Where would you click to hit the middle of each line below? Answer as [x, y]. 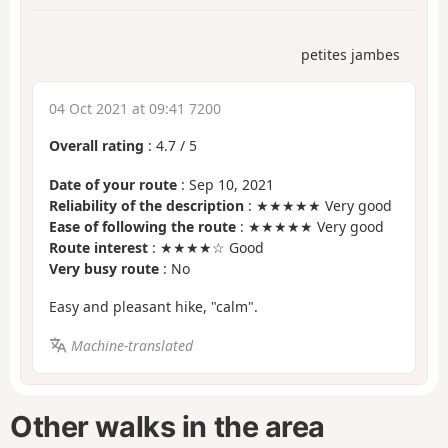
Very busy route [104, 268]
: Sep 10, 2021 [225, 184]
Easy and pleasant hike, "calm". [153, 307]
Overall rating [96, 146]
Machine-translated [131, 345]
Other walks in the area [168, 426]
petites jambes [350, 55]
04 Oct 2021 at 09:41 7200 [135, 109]
